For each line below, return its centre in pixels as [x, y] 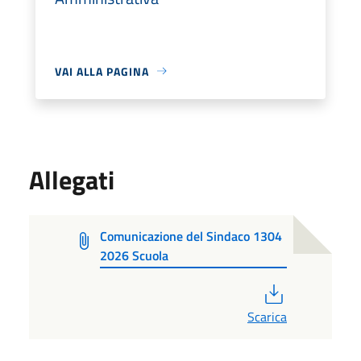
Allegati [72, 179]
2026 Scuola [134, 255]
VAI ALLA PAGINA [102, 71]
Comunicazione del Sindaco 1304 [191, 236]
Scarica [267, 316]
